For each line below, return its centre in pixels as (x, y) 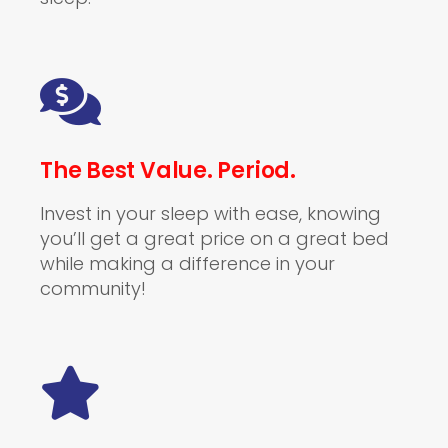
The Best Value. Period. (168, 170)
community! (93, 288)
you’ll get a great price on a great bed (214, 238)
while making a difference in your (187, 263)
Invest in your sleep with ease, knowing (210, 213)
